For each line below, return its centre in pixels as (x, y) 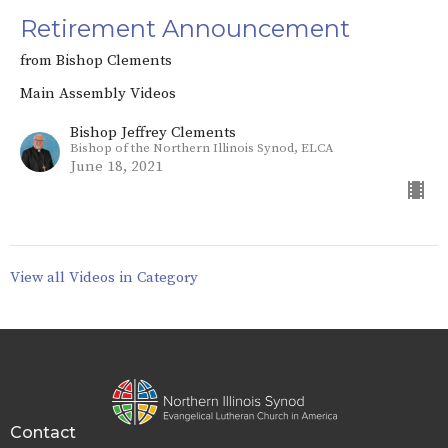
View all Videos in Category (104, 278)
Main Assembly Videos (98, 94)
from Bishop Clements (96, 61)
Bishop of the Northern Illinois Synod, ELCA (202, 148)
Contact (43, 432)
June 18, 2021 (116, 167)
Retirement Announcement (185, 29)
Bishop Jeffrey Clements (153, 133)
